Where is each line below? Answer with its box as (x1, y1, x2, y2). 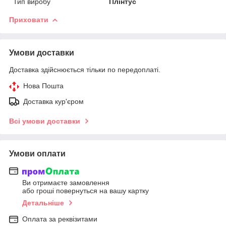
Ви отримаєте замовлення (22, 179, 109, 187)
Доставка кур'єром (23, 97, 84, 105)
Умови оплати (9, 149, 66, 158)
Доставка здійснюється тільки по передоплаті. (9, 65, 160, 74)
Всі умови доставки (9, 117, 80, 125)
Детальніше (22, 199, 64, 207)
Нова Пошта (23, 81, 64, 90)
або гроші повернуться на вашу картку (22, 187, 149, 195)
